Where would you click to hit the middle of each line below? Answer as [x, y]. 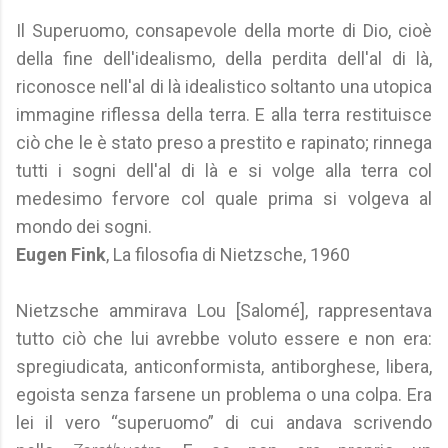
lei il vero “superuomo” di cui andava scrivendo [224, 422]
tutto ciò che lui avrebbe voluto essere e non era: [224, 338]
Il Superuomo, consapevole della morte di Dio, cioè [224, 30]
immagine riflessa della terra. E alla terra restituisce [224, 114]
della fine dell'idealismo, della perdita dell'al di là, [224, 58]
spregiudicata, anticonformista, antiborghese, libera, [224, 366]
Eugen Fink [61, 254]
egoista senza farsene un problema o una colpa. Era [224, 394]
